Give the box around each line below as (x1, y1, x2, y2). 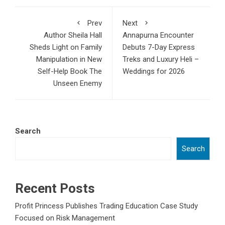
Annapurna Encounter (123, 31, 194, 40)
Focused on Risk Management (15, 213, 115, 223)
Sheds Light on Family (30, 43, 102, 52)
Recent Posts (15, 181, 95, 196)
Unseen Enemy (53, 79, 102, 88)
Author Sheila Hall (44, 31, 102, 40)
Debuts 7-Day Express (123, 43, 195, 52)
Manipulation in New (36, 55, 102, 64)
